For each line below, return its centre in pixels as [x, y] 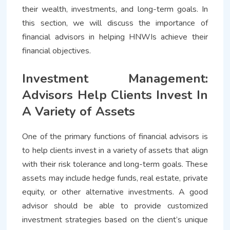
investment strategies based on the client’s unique [115, 220]
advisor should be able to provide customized [115, 206]
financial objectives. [57, 51]
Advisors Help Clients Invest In [115, 95]
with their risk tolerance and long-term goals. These [115, 165]
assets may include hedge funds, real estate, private [115, 178]
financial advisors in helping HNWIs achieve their [115, 37]
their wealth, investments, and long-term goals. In [115, 9]
